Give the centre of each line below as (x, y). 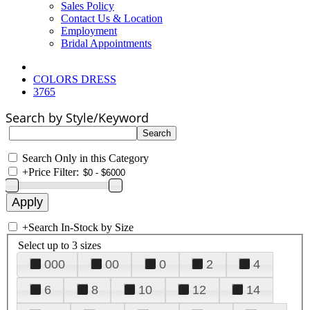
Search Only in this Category (85, 158)
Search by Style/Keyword (77, 118)
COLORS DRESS (75, 79)
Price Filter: (54, 172)
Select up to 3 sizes (60, 245)
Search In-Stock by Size (81, 227)
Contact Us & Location (112, 18)
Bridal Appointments (106, 43)
